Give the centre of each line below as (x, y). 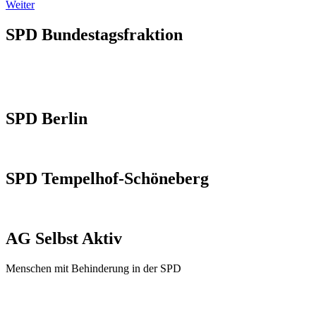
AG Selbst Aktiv (64, 238)
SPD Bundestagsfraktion (94, 35)
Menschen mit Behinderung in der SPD (93, 268)
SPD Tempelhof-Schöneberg (107, 178)
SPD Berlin (47, 119)
